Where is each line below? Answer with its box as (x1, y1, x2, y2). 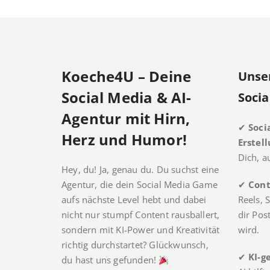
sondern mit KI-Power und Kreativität (61, 224, 220, 236)
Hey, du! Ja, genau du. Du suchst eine (61, 163, 219, 176)
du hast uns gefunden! (61, 254, 159, 266)
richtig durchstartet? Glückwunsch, (61, 239, 209, 251)
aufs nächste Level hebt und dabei (61, 193, 207, 206)
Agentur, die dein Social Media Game (61, 178, 218, 191)
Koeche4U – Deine (61, 66, 192, 87)
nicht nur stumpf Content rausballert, (61, 209, 220, 221)
